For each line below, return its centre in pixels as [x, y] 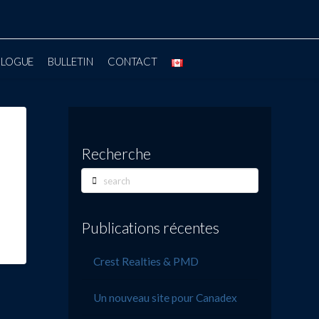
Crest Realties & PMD [146, 261]
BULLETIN [71, 61]
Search [95, 176]
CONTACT [133, 61]
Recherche [116, 153]
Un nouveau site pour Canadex [166, 297]
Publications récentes [151, 228]
